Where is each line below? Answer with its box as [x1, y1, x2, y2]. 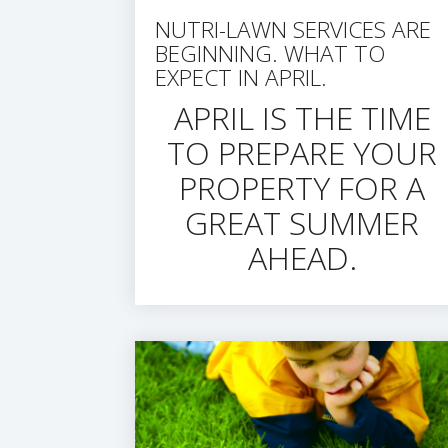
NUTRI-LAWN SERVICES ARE [155, 14, 431, 45]
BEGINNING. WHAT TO [155, 38, 385, 69]
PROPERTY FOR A [179, 166, 425, 209]
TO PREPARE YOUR [167, 131, 437, 174]
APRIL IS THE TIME [173, 96, 431, 139]
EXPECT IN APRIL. [155, 62, 327, 93]
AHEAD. [247, 236, 357, 279]
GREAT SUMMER [185, 201, 419, 244]
